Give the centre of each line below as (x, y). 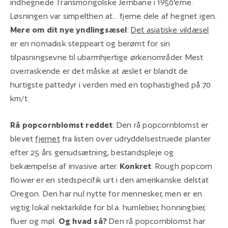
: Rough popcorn (182, 166)
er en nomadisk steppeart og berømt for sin (90, 43)
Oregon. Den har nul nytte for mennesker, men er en (106, 193)
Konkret (136, 166)
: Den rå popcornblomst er (161, 125)
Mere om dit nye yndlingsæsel (69, 30)
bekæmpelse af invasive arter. (65, 166)
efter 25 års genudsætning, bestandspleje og (92, 152)
